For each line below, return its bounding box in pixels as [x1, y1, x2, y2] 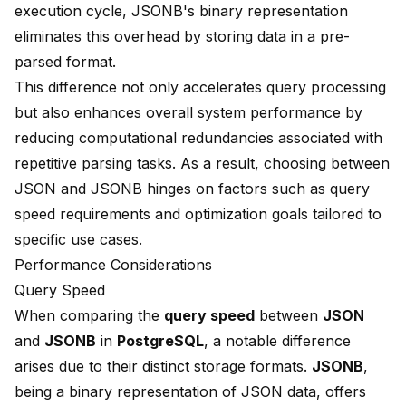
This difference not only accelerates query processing [14, 78, 386, 97]
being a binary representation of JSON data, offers [14, 382, 366, 401]
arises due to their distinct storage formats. [14, 357, 312, 376]
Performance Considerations [14, 256, 212, 275]
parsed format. [14, 53, 116, 72]
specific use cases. [14, 230, 142, 249]
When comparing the [14, 306, 164, 325]
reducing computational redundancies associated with [14, 129, 382, 148]
